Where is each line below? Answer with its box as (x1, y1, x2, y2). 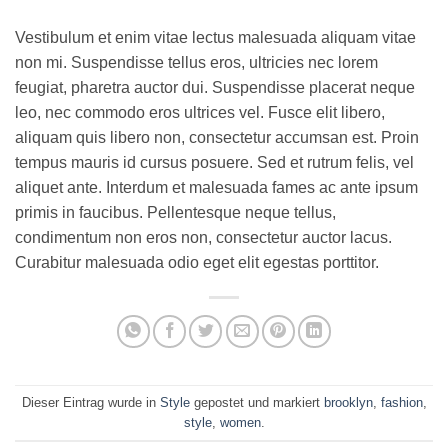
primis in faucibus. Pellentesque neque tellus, (15, 204, 336, 222)
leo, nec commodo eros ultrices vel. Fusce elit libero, (15, 104, 385, 122)
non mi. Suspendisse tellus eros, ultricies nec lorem (15, 54, 378, 72)
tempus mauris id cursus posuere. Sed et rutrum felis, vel (15, 154, 414, 172)
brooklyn (323, 394, 373, 410)
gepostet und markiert (189, 394, 324, 410)
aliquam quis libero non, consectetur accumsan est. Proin (15, 129, 419, 147)
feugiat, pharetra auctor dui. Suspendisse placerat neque (15, 79, 415, 97)
